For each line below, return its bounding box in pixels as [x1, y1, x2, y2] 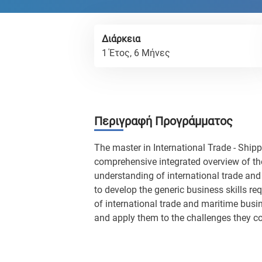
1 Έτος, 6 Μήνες [102, 47, 170, 58]
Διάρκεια [102, 33, 140, 44]
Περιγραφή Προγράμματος [94, 114, 233, 128]
